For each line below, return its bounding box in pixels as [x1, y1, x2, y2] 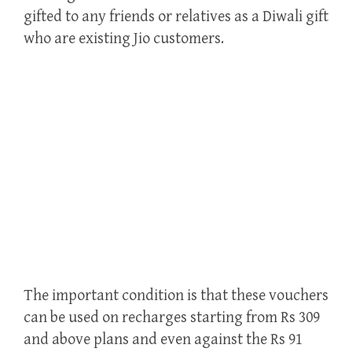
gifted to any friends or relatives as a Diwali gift [24, 8, 328, 27]
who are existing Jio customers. [24, 30, 224, 49]
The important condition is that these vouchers [24, 287, 328, 306]
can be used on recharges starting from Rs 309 [24, 309, 320, 328]
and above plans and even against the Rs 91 [24, 331, 302, 350]
